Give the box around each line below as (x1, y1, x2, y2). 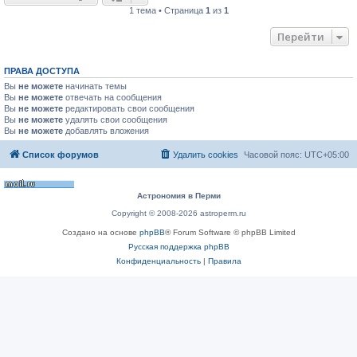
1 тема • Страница (128, 5, 206, 15)
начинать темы (63, 80, 127, 91)
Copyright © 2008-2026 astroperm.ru (111, 209, 246, 218)
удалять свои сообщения (63, 114, 167, 124)
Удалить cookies (173, 150, 238, 159)
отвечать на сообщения (63, 92, 162, 102)
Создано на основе (61, 228, 139, 237)
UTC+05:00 (304, 150, 349, 159)
